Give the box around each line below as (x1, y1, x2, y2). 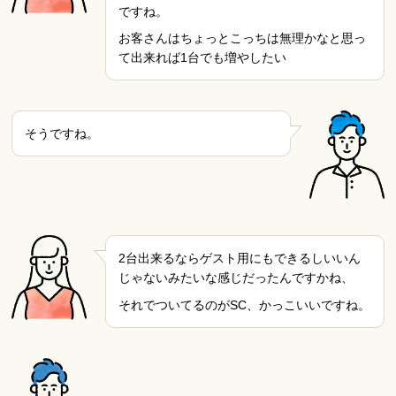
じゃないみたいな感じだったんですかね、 (118, 270, 354, 286)
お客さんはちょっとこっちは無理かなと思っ (118, 31, 366, 46)
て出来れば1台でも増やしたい (118, 50, 286, 65)
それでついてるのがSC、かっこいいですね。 (118, 298, 370, 313)
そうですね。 (25, 126, 100, 141)
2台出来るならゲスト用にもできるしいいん (118, 251, 361, 266)
